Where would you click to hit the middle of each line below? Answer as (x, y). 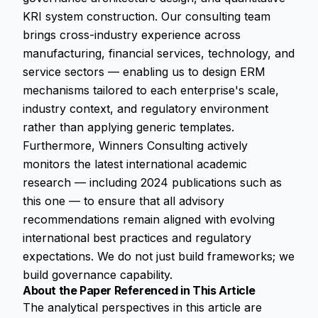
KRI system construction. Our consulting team (147, 16)
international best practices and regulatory (137, 238)
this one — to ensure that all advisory (124, 201)
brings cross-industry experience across (132, 35)
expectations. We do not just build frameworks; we (159, 256)
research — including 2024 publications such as (152, 182)
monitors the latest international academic (135, 164)
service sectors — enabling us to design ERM (144, 72)
